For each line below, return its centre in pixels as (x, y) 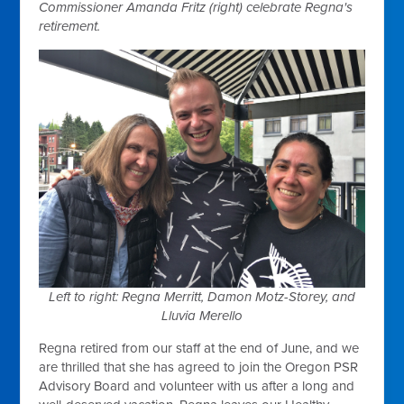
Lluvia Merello (202, 315)
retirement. (70, 26)
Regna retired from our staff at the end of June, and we (199, 348)
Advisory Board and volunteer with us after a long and (197, 386)
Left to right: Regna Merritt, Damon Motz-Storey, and (202, 296)
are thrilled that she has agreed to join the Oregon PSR (199, 367)
